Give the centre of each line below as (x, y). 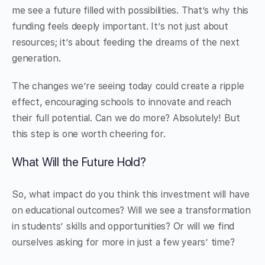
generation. (36, 59)
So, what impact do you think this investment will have (131, 195)
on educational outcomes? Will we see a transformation (131, 211)
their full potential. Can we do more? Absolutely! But (126, 118)
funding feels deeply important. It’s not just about (120, 27)
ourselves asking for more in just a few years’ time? (123, 243)
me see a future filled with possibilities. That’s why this (130, 11)
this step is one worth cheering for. (89, 134)
